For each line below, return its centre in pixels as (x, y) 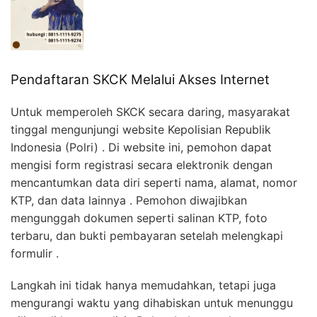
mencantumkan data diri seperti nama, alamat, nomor (154, 182)
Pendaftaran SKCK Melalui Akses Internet (140, 79)
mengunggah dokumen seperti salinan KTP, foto (139, 218)
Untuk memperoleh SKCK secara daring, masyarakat (150, 111)
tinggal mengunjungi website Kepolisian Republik (141, 129)
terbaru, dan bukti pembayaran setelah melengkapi (147, 235)
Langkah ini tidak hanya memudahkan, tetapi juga (143, 285)
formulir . (35, 253)
